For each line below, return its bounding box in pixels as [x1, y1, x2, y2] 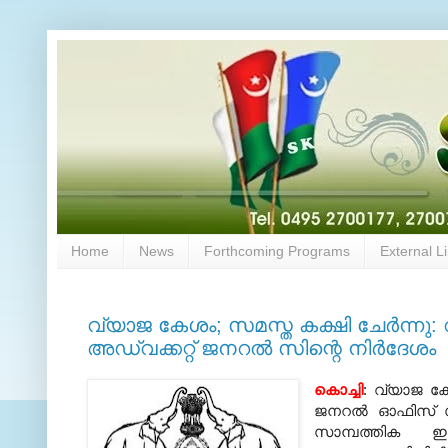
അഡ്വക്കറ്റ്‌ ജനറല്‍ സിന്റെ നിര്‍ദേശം [87, 336, 436, 359]
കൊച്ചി [314, 380, 364, 398]
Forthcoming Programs [204, 243, 350, 260]
